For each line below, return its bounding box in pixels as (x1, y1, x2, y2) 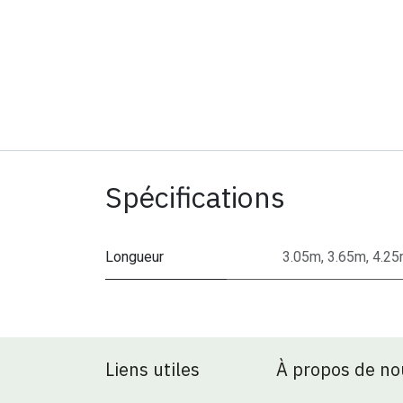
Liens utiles (105, 357, 200, 382)
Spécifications (105, 178, 285, 216)
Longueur (105, 248, 164, 265)
